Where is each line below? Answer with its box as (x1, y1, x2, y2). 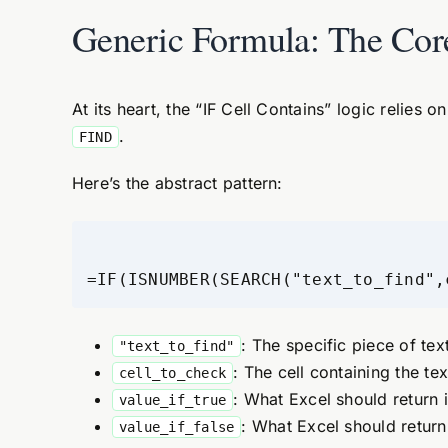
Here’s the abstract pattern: (71, 173, 283, 193)
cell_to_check (118, 365, 227, 381)
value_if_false (118, 419, 235, 435)
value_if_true (118, 392, 227, 408)
